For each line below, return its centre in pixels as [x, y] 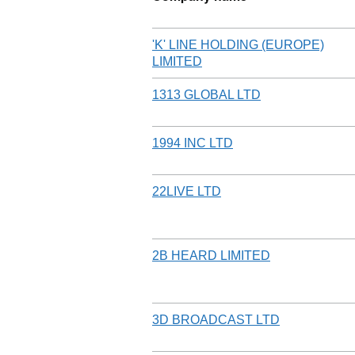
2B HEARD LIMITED [211, 255]
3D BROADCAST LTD [216, 319]
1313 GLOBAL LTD [206, 94]
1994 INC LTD [193, 143]
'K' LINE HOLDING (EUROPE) [238, 44]
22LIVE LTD [187, 191]
